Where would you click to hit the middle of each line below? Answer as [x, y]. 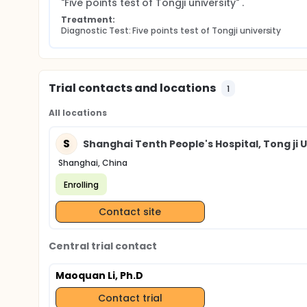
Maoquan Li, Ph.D [99, 275]
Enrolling [81, 184]
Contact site [130, 211]
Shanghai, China [93, 163]
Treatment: [88, 20]
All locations [78, 113]
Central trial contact [103, 246]
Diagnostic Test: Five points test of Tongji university [171, 30]
